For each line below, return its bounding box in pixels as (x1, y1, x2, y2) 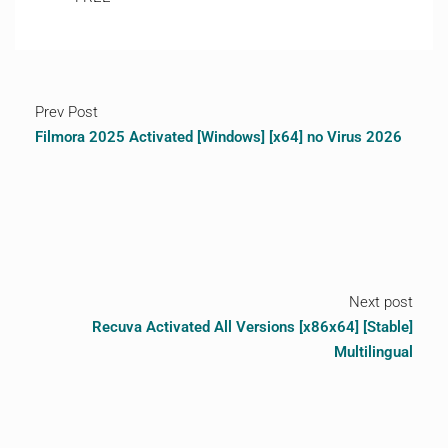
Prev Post (35, 103, 98, 121)
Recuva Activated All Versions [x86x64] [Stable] (92, 318, 413, 336)
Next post (349, 293, 413, 311)
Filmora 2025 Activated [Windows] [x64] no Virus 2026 (35, 128, 402, 146)
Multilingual (334, 343, 413, 361)
